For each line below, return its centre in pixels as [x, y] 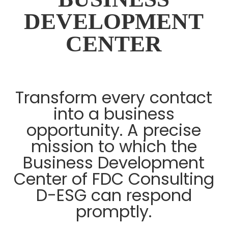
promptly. [114, 211]
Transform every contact [114, 97]
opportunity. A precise [114, 130]
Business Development [114, 162]
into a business [114, 113]
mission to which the [114, 146]
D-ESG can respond [114, 195]
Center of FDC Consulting [114, 179]
